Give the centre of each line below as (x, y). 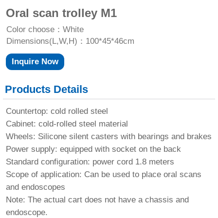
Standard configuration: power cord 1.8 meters (90, 162)
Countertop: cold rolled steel (57, 111)
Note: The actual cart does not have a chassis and (97, 200)
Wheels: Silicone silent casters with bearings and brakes (109, 136)
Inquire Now (35, 62)
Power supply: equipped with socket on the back (93, 149)
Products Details (47, 89)
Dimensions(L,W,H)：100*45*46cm (70, 41)
